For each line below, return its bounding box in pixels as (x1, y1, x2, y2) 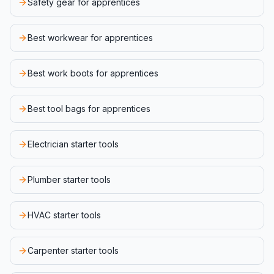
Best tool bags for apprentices (28, 103, 150, 114)
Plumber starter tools (28, 174, 111, 185)
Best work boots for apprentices (28, 68, 158, 78)
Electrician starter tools (28, 139, 119, 149)
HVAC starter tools (28, 210, 101, 220)
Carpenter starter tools (28, 245, 119, 256)
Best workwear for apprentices (28, 32, 153, 43)
